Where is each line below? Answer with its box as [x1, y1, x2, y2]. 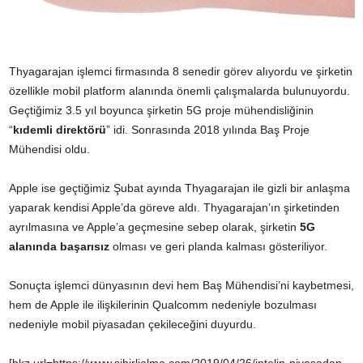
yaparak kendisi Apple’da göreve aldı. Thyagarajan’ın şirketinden [9, 201, 340, 214]
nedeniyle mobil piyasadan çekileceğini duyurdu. [9, 318, 256, 331]
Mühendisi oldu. [9, 143, 90, 156]
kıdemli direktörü [13, 123, 106, 136]
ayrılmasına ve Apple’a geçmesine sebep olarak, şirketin [9, 220, 300, 233]
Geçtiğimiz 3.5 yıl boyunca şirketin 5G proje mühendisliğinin [9, 104, 314, 117]
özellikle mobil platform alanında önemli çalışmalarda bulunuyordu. [9, 84, 350, 97]
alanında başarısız [9, 240, 109, 253]
